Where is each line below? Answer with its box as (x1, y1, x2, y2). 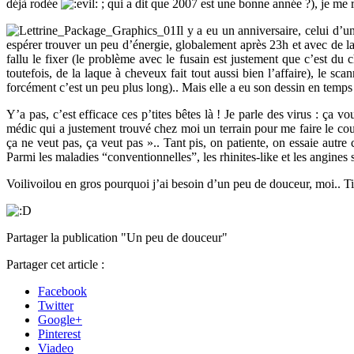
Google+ (38, 313, 82, 327)
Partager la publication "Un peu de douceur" (6, 231, 228, 245)
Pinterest (38, 327, 81, 341)
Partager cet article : (6, 258, 104, 272)
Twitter (38, 299, 73, 313)
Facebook (38, 284, 87, 299)
